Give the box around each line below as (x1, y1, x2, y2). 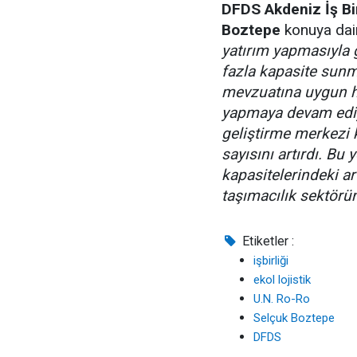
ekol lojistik (253, 273, 311, 287)
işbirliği (253, 253, 288, 268)
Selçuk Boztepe (253, 311, 335, 325)
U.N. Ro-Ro (253, 292, 310, 306)
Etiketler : (239, 233, 295, 249)
